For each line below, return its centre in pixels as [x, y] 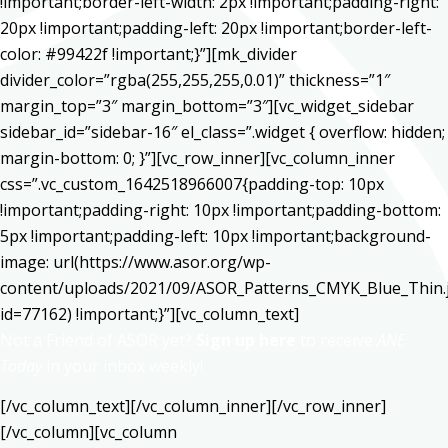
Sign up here [246, 340]
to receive [336, 340]
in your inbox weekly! [122, 366]
